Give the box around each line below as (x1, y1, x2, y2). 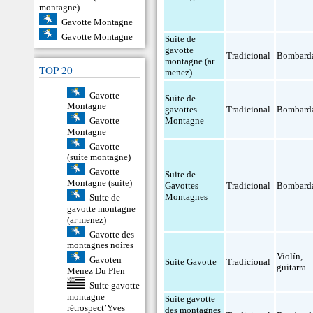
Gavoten (89, 254, 122, 265)
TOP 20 (39, 62, 73, 77)
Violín (277, 251, 301, 261)
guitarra (277, 262, 307, 272)
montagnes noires (67, 240, 133, 251)
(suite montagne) (67, 152, 131, 163)
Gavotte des (89, 228, 134, 240)
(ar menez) (67, 214, 106, 225)
